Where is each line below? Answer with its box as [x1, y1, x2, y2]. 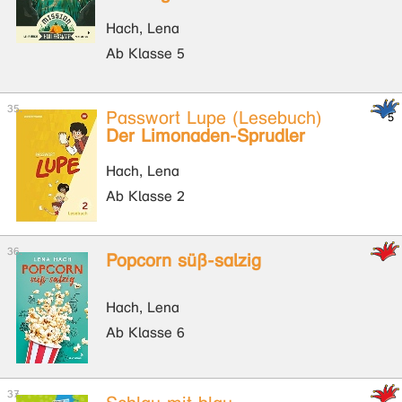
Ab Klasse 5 [106, 45, 185, 62]
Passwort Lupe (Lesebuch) [106, 108, 322, 128]
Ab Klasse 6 [106, 324, 185, 341]
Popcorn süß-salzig [106, 250, 261, 271]
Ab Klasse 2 [106, 188, 185, 205]
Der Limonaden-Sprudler [106, 126, 305, 146]
